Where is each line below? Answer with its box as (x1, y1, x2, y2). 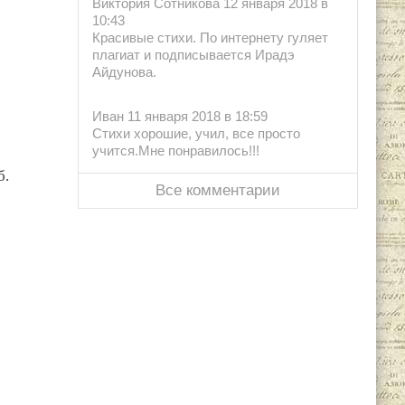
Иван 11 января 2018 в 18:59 (92, 108, 268, 125)
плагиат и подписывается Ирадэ (92, 47, 295, 63)
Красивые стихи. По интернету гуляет (92, 30, 328, 46)
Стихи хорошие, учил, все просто (92, 126, 300, 142)
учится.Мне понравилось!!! (92, 143, 259, 159)
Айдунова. (92, 64, 156, 80)
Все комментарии (155, 182, 280, 200)
